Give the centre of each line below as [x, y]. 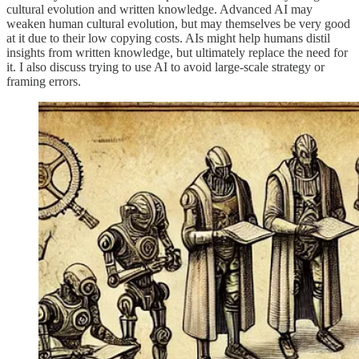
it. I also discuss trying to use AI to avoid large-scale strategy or [165, 67]
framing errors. [44, 81]
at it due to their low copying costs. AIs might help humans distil [168, 38]
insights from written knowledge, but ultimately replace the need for [177, 52]
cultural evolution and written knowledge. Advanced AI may [159, 9]
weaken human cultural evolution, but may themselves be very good [178, 23]
